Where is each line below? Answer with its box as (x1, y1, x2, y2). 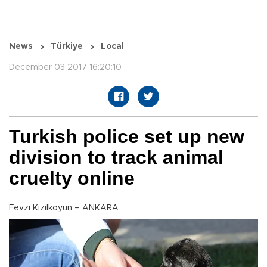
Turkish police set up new (9, 126, 244, 148)
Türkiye (51, 42, 83, 51)
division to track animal (9, 147, 223, 169)
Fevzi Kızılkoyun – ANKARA (9, 204, 119, 213)
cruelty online (9, 167, 135, 190)
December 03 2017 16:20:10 (9, 63, 122, 72)
